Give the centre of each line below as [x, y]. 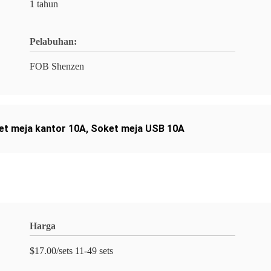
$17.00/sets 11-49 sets [71, 251]
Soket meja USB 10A [138, 129]
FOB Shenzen [57, 66]
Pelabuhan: [53, 41]
